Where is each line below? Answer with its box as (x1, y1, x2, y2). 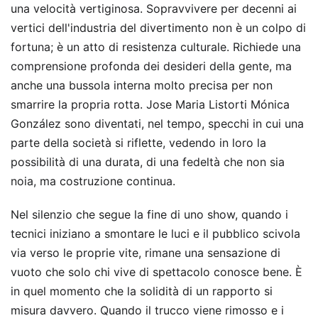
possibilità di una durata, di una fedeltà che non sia (11, 155, 285, 169)
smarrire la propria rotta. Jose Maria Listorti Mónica (11, 97, 290, 111)
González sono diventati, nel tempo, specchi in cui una (11, 116, 304, 131)
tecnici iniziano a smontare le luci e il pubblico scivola (11, 226, 300, 241)
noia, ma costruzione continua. (11, 174, 175, 188)
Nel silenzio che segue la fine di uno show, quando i (11, 207, 288, 221)
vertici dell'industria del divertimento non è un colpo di (11, 21, 306, 35)
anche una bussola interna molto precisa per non (11, 78, 273, 92)
